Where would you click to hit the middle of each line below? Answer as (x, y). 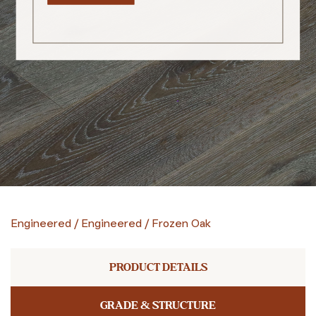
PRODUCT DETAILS (158, 267)
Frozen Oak (181, 223)
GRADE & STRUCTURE (158, 305)
